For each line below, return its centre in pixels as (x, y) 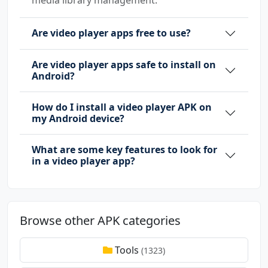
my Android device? (78, 118)
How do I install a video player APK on (122, 107)
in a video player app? (83, 161)
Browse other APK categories (100, 220)
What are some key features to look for (124, 149)
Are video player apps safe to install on (124, 64)
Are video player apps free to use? (111, 33)
